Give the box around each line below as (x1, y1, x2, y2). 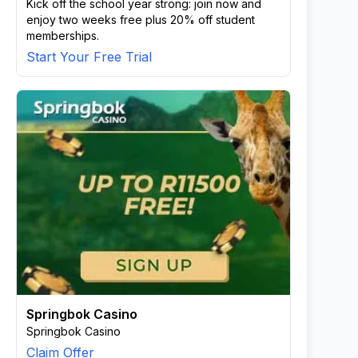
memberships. (26, 29, 99, 42)
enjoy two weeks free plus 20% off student (26, 13, 255, 26)
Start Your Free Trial (26, 49, 152, 65)
